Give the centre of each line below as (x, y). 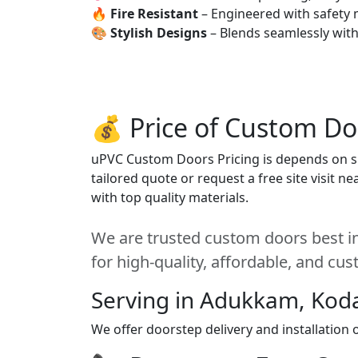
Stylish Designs (159, 33)
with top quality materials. (170, 197)
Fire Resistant (154, 14)
